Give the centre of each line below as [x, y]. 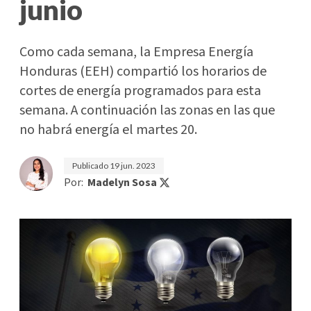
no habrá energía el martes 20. [108, 130]
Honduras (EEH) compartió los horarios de [143, 72]
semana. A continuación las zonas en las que [147, 110]
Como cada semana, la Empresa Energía [136, 52]
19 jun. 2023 [133, 166]
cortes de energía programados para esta [140, 91]
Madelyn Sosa [122, 183]
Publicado [91, 166]
